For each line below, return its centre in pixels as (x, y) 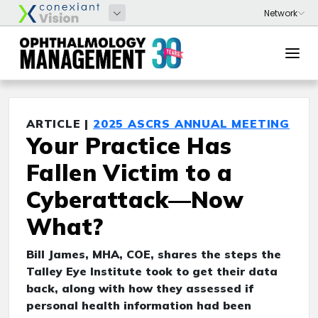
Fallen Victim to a (130, 172)
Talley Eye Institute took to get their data (152, 271)
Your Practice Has (129, 146)
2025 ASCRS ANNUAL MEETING (192, 124)
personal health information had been (139, 305)
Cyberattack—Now (135, 199)
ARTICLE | (60, 124)
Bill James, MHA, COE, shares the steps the (154, 254)
